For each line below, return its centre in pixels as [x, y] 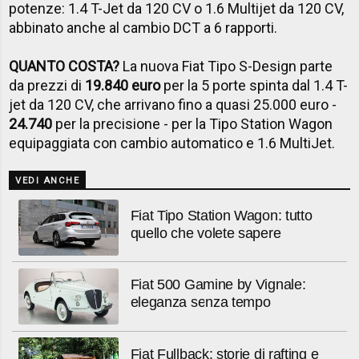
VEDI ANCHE [48, 181]
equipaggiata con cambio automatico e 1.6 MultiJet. [172, 143]
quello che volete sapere [206, 233]
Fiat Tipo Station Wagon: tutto [221, 216]
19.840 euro [123, 85]
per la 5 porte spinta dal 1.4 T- [254, 85]
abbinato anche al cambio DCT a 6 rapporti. [143, 27]
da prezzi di [47, 85]
